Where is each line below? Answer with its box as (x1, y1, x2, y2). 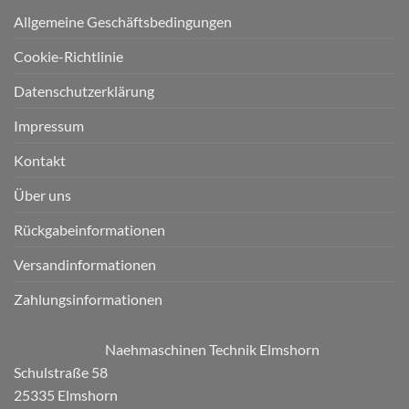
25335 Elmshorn (14, 385, 118, 404)
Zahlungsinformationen (14, 289, 163, 308)
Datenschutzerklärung (14, 81, 154, 100)
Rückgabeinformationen (14, 220, 165, 238)
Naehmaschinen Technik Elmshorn (105, 340, 320, 358)
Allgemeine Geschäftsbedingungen (14, 12, 232, 30)
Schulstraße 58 (14, 362, 108, 381)
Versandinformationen (14, 255, 156, 273)
